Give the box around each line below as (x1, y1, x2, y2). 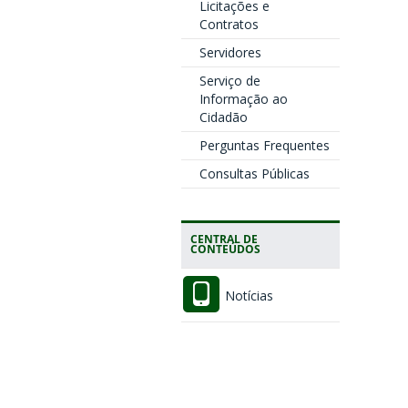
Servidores (199, 44, 261, 61)
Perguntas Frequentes (199, 137, 330, 154)
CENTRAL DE (189, 231, 258, 246)
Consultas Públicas (199, 165, 310, 182)
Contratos (199, 15, 259, 33)
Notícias (220, 287, 273, 305)
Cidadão (199, 108, 248, 126)
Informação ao (199, 90, 288, 107)
